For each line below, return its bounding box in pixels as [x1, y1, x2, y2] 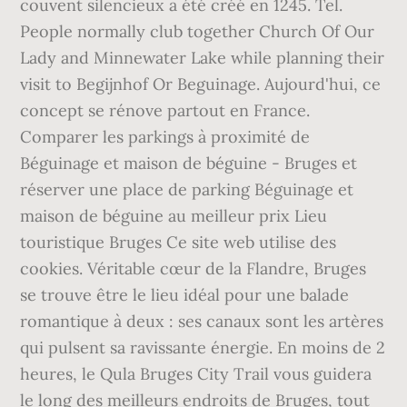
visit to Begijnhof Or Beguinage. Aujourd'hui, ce [20, 74, 382, 94]
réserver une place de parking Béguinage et [20, 179, 354, 200]
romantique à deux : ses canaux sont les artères [20, 311, 384, 332]
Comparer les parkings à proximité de [20, 126, 311, 147]
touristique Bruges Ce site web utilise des [20, 232, 337, 253]
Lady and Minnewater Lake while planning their [20, 47, 385, 68]
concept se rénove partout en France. [20, 100, 311, 121]
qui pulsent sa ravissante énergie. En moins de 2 [20, 337, 386, 358]
